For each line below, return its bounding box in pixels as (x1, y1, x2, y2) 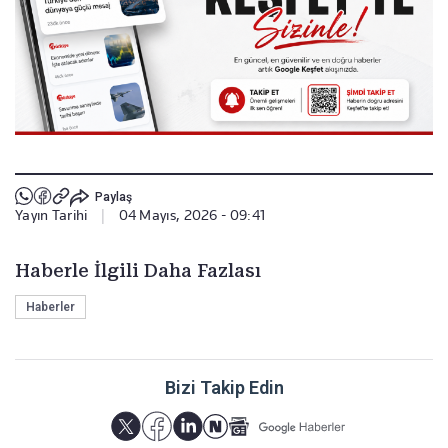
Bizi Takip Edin (164, 376, 284, 398)
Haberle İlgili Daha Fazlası (15, 259, 261, 281)
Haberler (26, 299, 75, 314)
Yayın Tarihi (15, 206, 88, 223)
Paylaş (94, 190, 132, 205)
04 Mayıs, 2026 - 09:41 (118, 206, 266, 223)
